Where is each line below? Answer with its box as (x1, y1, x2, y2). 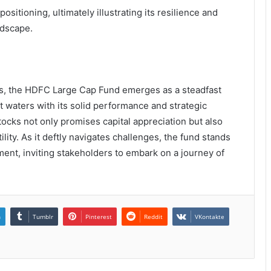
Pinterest (85, 212, 112, 221)
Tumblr (33, 212, 53, 221)
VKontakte (195, 212, 224, 221)
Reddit (144, 212, 163, 221)
